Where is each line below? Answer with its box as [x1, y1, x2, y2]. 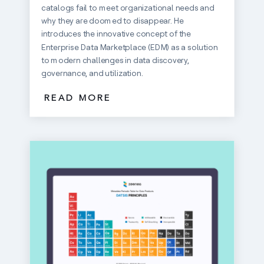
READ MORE [44, 94, 111, 103]
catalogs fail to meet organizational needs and [41, 2, 214, 13]
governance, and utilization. [41, 68, 143, 79]
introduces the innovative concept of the [41, 28, 191, 39]
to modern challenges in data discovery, [41, 55, 189, 65]
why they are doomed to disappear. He [41, 15, 184, 26]
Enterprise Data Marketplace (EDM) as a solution [41, 42, 218, 52]
